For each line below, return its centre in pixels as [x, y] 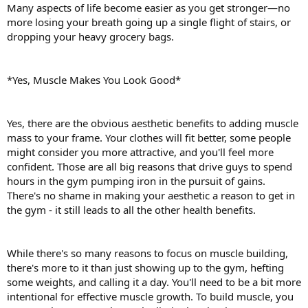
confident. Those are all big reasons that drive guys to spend [150, 167]
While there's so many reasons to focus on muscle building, [147, 253]
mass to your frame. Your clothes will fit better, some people [149, 138]
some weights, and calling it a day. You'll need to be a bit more [154, 282]
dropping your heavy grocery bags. [90, 37]
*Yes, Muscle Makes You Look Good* [94, 80]
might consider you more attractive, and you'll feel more [140, 152]
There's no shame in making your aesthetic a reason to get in [151, 196]
